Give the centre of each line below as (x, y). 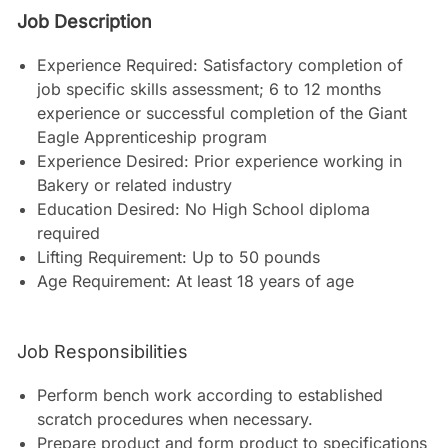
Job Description (84, 22)
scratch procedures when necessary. (174, 419)
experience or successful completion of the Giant (221, 113)
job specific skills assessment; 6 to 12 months (208, 89)
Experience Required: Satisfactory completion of (219, 65)
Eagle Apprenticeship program (151, 137)
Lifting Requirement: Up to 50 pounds (178, 257)
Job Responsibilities (102, 352)
